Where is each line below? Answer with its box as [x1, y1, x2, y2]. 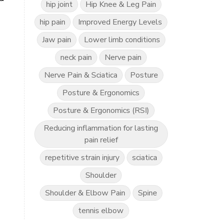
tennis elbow [78, 205, 124, 216]
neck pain [60, 52, 92, 63]
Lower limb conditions [83, 34, 160, 45]
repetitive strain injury [45, 152, 119, 163]
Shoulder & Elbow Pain [45, 188, 125, 198]
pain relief [84, 135, 118, 145]
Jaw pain [42, 34, 71, 45]
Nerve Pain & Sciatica [44, 70, 117, 81]
